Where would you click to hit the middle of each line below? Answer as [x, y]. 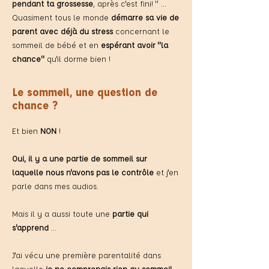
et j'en [166, 172]
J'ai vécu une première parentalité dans [86, 255]
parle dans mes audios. [55, 186]
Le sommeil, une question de [85, 92]
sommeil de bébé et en [56, 45]
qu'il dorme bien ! [79, 59]
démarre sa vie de [145, 17]
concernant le [141, 31]
